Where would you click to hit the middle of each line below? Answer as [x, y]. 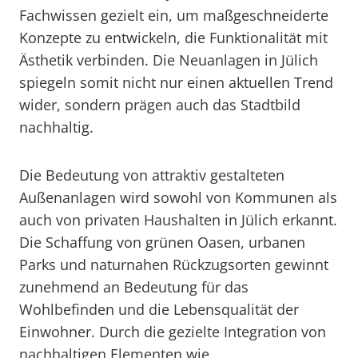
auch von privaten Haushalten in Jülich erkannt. [178, 220]
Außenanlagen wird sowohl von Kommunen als [178, 197]
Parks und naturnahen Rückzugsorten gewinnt [174, 265]
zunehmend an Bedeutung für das [134, 287]
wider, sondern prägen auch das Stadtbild [160, 105]
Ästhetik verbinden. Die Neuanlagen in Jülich [169, 60]
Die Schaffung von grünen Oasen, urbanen [162, 242]
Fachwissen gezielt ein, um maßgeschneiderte [174, 15]
